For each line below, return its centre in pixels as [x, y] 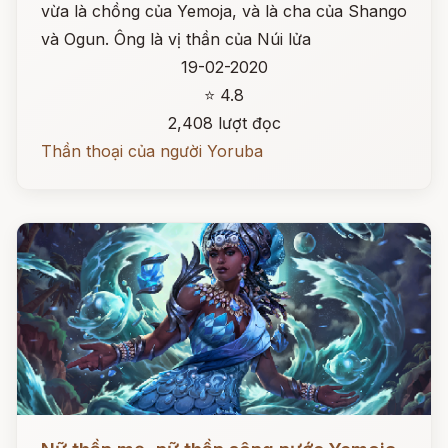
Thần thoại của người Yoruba [152, 151]
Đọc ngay [53, 434]
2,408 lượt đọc [224, 123]
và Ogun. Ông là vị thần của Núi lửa [176, 39]
